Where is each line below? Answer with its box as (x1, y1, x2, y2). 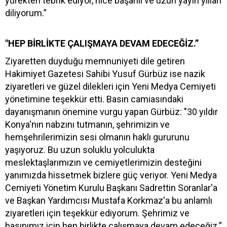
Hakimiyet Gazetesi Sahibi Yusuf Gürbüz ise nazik (5, 68, 205, 80)
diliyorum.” (5, 8, 47, 19)
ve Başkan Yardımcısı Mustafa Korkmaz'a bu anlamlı (5, 195, 212, 206)
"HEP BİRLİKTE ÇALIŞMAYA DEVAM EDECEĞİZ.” (5, 38, 201, 49)
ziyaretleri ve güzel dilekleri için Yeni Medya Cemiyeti (5, 81, 216, 92)
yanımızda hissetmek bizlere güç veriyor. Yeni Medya (5, 170, 217, 181)
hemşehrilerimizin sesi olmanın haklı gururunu (5, 132, 190, 143)
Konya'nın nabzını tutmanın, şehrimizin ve (5, 119, 170, 130)
